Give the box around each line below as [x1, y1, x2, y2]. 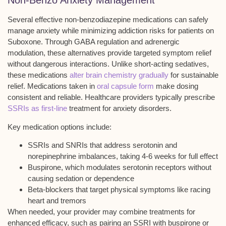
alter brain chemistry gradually [70, 71, 168, 80]
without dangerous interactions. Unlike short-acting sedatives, [8, 60, 209, 69]
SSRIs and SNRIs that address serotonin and [28, 140, 177, 149]
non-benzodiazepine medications [65, 15, 173, 24]
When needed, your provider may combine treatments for [8, 207, 195, 216]
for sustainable [168, 71, 218, 80]
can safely [173, 15, 208, 24]
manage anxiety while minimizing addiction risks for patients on [8, 26, 214, 35]
